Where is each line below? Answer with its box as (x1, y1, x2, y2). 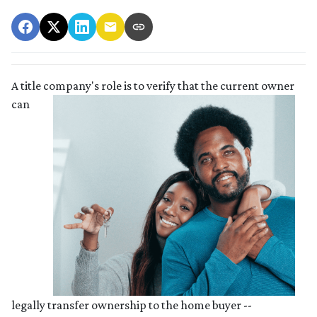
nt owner (248, 79, 294, 93)
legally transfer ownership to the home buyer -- (11, 298, 252, 313)
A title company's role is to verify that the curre (11, 79, 248, 93)
